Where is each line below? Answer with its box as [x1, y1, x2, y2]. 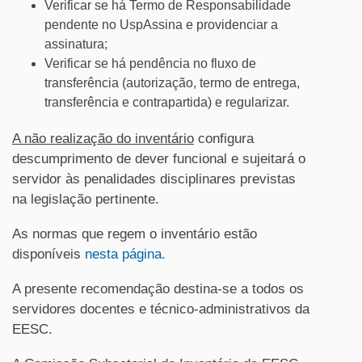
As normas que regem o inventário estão [12, 226, 257, 242]
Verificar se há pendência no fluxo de [44, 57, 256, 70]
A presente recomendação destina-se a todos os [12, 281, 304, 297]
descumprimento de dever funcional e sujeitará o [12, 151, 305, 166]
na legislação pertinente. [12, 192, 159, 207]
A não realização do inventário [12, 131, 194, 146]
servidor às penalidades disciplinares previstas [12, 171, 296, 187]
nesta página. [85, 246, 166, 262]
